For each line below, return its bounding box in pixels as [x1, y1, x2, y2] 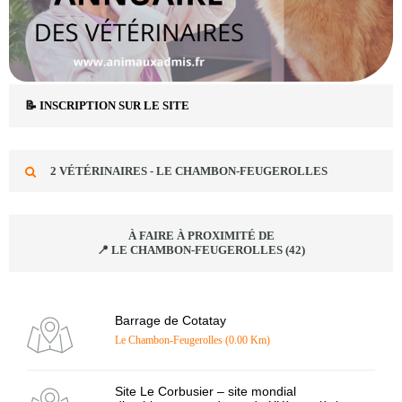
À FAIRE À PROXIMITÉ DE [127, 228, 275, 242]
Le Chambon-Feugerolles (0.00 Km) [115, 333, 270, 346]
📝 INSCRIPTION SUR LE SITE [25, 98, 189, 112]
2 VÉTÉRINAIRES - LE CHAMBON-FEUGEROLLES [50, 163, 328, 178]
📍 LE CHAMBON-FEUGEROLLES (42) [97, 242, 305, 257]
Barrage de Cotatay [115, 312, 226, 328]
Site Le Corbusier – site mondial [115, 383, 296, 398]
